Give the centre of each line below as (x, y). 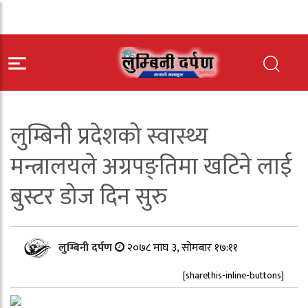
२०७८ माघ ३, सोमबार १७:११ (183, 248)
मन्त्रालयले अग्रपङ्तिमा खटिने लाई (151, 167)
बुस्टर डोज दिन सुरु (88, 197)
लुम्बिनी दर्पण (87, 248)
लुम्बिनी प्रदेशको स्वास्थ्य (109, 137)
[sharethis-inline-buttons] (233, 275)
